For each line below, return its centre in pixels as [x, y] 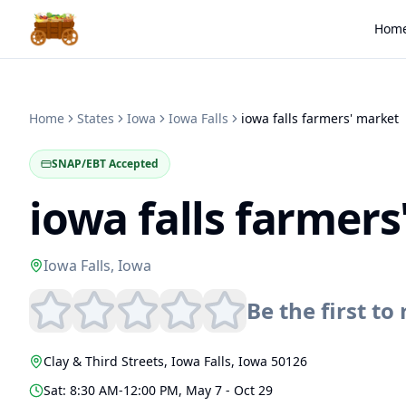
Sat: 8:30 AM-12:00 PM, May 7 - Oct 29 [158, 390]
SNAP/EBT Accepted [105, 164]
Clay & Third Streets [104, 361]
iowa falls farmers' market [320, 118]
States [96, 118]
